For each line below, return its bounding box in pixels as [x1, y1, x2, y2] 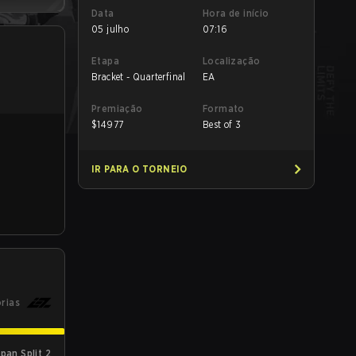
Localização [203, 55, 261, 67]
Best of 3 [203, 118, 242, 130]
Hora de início [203, 7, 269, 19]
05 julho [91, 23, 130, 35]
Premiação [91, 103, 143, 114]
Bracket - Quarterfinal [91, 71, 186, 83]
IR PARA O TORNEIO [91, 163, 188, 175]
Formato [203, 103, 245, 114]
